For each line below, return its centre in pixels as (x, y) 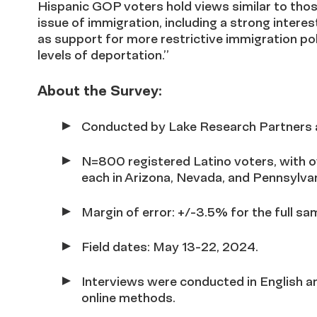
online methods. (128, 298)
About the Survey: (100, 90)
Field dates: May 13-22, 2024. (170, 247)
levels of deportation (100, 55)
